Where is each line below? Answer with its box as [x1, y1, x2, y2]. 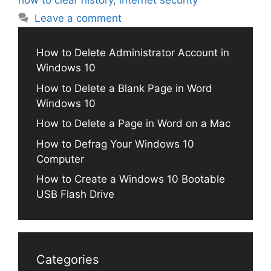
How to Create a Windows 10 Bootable [36, 173, 225, 186]
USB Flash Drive [36, 188, 114, 201]
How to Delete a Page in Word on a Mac [36, 117, 230, 130]
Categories [36, 252, 99, 267]
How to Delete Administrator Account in [36, 47, 229, 59]
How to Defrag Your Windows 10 [36, 137, 194, 150]
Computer [36, 152, 84, 165]
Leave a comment [34, 12, 122, 25]
